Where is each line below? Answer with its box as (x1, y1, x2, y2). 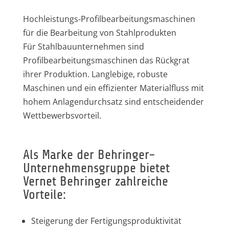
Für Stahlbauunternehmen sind (22, 41, 144, 53)
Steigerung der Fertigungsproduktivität (31, 215, 181, 227)
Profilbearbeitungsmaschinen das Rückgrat (22, 55, 190, 66)
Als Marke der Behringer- (22, 147, 155, 163)
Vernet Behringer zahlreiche (22, 174, 168, 189)
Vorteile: (22, 187, 66, 202)
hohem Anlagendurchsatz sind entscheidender (22, 96, 204, 108)
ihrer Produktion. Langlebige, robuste (22, 68, 168, 80)
